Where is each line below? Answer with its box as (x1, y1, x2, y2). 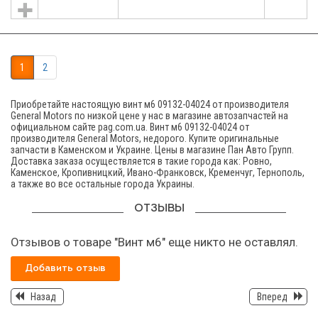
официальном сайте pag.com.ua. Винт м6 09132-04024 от (11, 121, 249, 133)
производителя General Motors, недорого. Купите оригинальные (11, 132, 279, 144)
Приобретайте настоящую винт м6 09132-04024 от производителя (11, 98, 289, 110)
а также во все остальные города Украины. (11, 177, 194, 190)
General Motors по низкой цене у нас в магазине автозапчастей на (11, 109, 288, 121)
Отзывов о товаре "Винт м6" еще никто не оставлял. (11, 234, 298, 249)
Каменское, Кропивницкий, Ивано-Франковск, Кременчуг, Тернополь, (11, 166, 305, 178)
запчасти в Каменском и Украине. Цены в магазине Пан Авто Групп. (11, 143, 294, 155)
